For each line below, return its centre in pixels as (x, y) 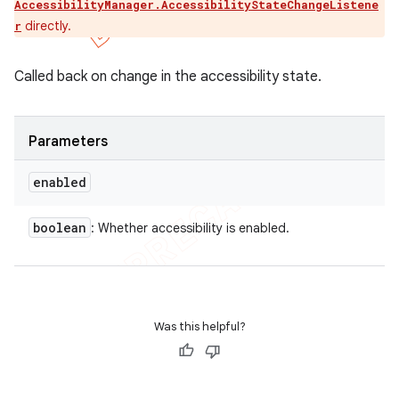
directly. (46, 26)
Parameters (68, 142)
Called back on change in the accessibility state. (168, 77)
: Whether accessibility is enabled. (190, 228)
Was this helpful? (199, 326)
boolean (60, 228)
